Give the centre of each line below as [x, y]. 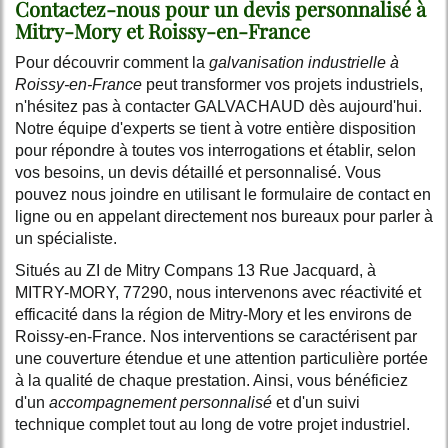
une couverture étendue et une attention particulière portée [221, 358]
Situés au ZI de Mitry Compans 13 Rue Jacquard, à [195, 270]
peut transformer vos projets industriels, [282, 84]
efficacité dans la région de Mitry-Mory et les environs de [213, 314]
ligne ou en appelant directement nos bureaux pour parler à [224, 216]
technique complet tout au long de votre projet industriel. [212, 424]
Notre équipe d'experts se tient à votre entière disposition [215, 128]
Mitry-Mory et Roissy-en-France [162, 30]
